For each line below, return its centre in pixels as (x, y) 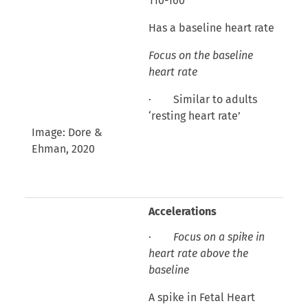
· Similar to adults (202, 99)
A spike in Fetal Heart (201, 297)
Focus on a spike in (219, 236)
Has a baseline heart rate (211, 27)
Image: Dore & (67, 132)
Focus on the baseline (200, 55)
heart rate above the (198, 253)
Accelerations (182, 211)
